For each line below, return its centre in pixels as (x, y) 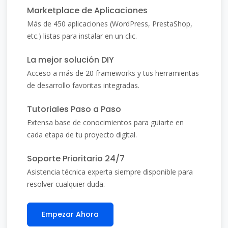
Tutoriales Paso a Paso (74, 109)
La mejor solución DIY (70, 60)
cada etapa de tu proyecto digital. (82, 135)
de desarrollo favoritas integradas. (83, 85)
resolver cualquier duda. (66, 184)
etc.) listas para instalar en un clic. (82, 36)
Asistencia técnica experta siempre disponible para (110, 172)
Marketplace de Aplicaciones (87, 11)
